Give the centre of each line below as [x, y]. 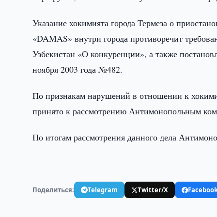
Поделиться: [54, 190]
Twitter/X [153, 190]
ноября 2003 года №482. [78, 69]
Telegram [103, 190]
